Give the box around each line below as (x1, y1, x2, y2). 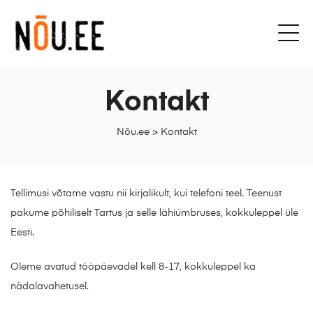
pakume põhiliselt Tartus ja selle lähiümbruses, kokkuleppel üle (10, 208, 298, 218)
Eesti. (10, 227, 34, 238)
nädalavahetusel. (10, 281, 89, 291)
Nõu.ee (116, 127, 150, 138)
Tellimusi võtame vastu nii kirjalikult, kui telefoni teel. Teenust (10, 188, 282, 198)
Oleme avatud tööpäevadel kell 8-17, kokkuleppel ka (10, 261, 256, 272)
